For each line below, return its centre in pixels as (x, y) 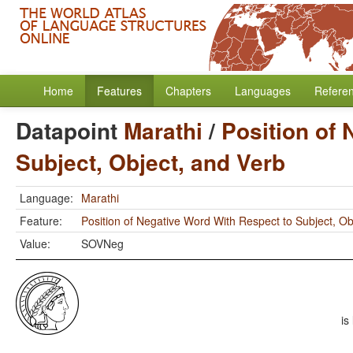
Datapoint (70, 130)
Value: (35, 243)
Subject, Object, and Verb (150, 162)
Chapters (188, 91)
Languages (263, 91)
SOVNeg (102, 243)
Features (119, 91)
